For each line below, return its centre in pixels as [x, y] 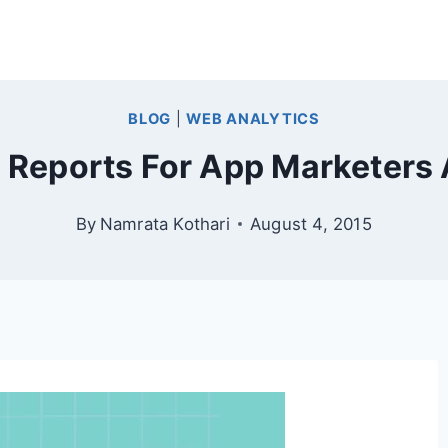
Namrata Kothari [164, 223]
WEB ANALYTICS [253, 118]
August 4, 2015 [310, 223]
